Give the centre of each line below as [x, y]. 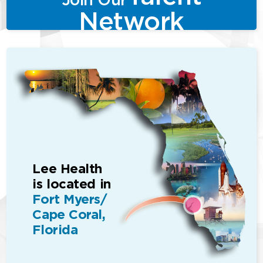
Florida [55, 230]
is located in [72, 184]
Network [131, 21]
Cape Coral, [69, 214]
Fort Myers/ [70, 199]
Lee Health [68, 168]
